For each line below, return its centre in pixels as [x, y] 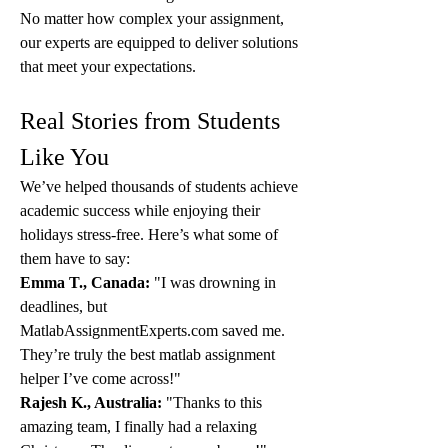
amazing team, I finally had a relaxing [138, 426]
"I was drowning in [213, 282]
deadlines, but [63, 306]
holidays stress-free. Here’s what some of [149, 234]
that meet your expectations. [108, 66]
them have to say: [75, 258]
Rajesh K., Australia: [91, 402]
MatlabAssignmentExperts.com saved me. [152, 330]
